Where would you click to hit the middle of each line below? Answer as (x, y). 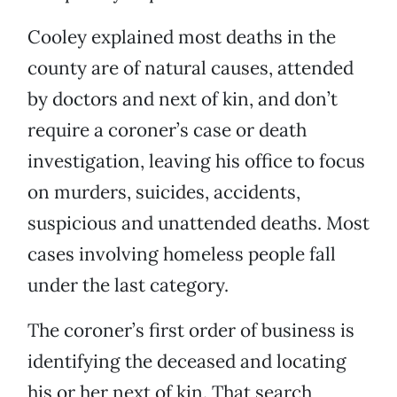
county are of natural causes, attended (191, 68)
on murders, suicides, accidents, (164, 192)
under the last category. (128, 285)
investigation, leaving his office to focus (196, 161)
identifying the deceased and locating (187, 362)
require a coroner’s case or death (167, 130)
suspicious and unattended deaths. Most (198, 223)
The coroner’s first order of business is (191, 331)
